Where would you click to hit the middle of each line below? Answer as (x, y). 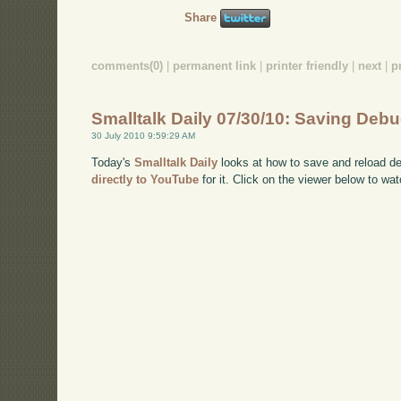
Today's (113, 162)
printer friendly (307, 66)
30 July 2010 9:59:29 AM (144, 135)
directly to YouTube (145, 179)
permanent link (215, 66)
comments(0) (128, 66)
